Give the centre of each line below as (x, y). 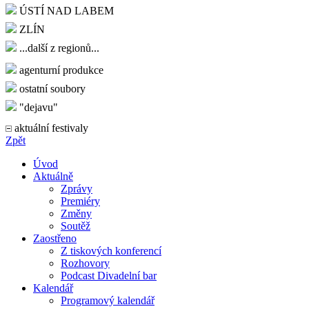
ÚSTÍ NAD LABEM (65, 10)
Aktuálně (53, 176)
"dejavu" (37, 107)
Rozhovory (85, 263)
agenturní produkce (60, 70)
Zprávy (77, 188)
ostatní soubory (51, 88)
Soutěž (76, 226)
